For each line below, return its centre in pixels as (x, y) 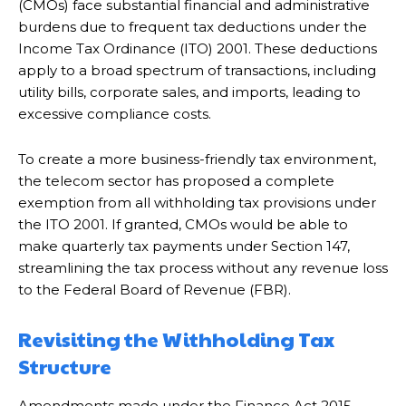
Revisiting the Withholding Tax (176, 339)
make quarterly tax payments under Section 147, (184, 246)
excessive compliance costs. (115, 114)
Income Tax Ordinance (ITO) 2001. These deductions (198, 48)
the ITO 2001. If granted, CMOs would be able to (183, 224)
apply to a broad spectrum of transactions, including (197, 70)
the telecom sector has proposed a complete (176, 181)
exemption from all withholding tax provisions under (197, 203)
